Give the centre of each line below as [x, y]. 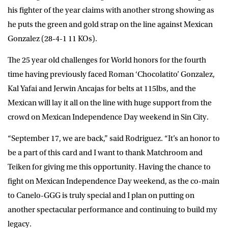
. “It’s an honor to [190, 138]
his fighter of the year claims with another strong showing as [111, 10]
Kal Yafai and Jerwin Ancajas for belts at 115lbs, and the [102, 88]
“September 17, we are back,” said [66, 138]
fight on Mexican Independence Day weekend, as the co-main [113, 181]
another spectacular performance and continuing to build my [112, 209]
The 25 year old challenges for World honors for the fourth [107, 60]
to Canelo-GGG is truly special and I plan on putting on [101, 195]
